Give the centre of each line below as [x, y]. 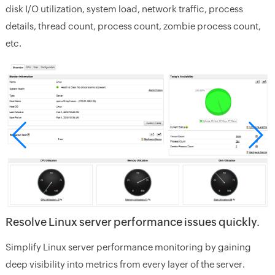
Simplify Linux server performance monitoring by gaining [128, 247]
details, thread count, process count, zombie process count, [133, 26]
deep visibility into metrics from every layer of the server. [125, 265]
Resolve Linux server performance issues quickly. [132, 222]
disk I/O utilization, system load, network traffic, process [124, 9]
